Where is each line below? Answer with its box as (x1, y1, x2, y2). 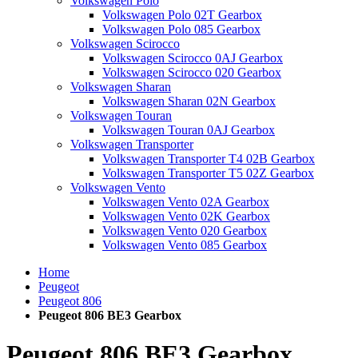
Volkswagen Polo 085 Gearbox (102, 22, 261, 36)
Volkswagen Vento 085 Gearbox (102, 238, 267, 252)
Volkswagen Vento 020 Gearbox (102, 224, 267, 237)
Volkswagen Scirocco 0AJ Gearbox (102, 51, 283, 65)
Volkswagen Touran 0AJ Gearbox (102, 123, 275, 137)
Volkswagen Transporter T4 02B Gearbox (102, 152, 315, 165)
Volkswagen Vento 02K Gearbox (102, 209, 270, 223)
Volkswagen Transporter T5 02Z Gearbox (102, 166, 314, 180)
